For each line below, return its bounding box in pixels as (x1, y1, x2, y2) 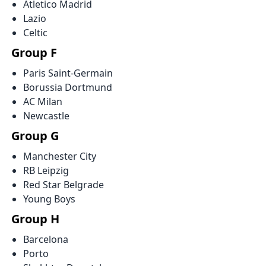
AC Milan (23, 94, 63, 108)
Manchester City (23, 149, 97, 163)
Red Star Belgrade (23, 178, 104, 191)
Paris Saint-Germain (23, 66, 113, 80)
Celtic (23, 26, 48, 39)
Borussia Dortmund (23, 80, 113, 94)
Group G (11, 127, 59, 144)
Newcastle (23, 109, 70, 122)
